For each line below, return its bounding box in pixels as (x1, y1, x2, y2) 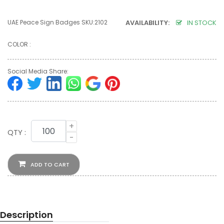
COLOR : (7, 40, 31, 49)
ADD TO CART (30, 160, 69, 169)
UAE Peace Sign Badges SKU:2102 (7, 18, 109, 27)
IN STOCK (187, 18, 216, 28)
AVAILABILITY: (125, 18, 171, 28)
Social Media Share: (7, 67, 68, 76)
